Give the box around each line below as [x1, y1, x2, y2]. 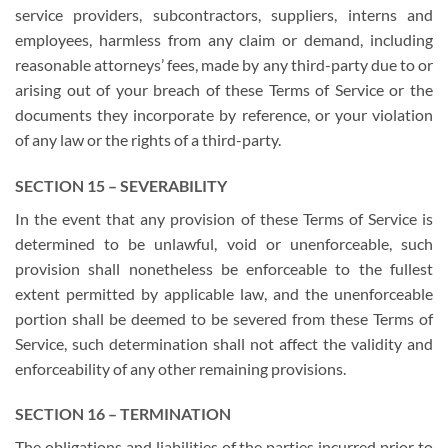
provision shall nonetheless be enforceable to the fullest [15, 258, 433, 278]
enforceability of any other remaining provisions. [15, 358, 346, 378]
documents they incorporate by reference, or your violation [15, 104, 433, 124]
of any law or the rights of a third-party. [15, 129, 281, 149]
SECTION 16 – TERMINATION [15, 404, 231, 424]
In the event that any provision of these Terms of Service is [15, 208, 433, 228]
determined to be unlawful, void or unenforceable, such [15, 233, 433, 253]
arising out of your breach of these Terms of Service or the [15, 79, 433, 99]
